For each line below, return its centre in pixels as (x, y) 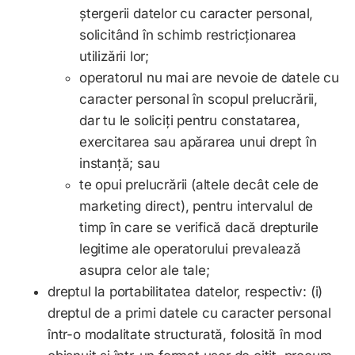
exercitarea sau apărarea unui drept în (198, 142)
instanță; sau (120, 164)
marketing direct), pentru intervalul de (197, 206)
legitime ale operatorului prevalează (190, 249)
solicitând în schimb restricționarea (188, 35)
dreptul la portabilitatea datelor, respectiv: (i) (185, 292)
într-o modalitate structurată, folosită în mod (185, 335)
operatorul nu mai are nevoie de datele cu (209, 78)
